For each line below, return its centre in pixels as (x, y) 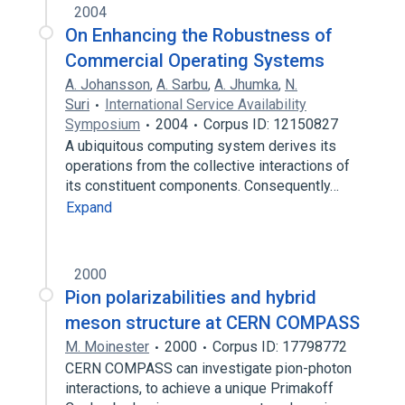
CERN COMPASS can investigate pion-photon (208, 368)
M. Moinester (107, 347)
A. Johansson (108, 85)
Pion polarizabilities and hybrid (191, 297)
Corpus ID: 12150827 (271, 124)
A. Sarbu (182, 85)
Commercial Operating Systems (195, 61)
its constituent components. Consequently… (204, 186)
